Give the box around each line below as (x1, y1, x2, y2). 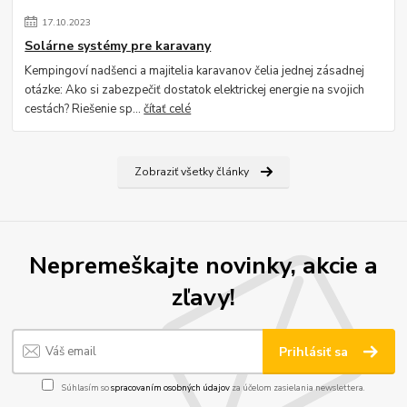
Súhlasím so (60, 381, 111, 393)
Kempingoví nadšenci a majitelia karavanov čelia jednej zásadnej (25, 63, 365, 80)
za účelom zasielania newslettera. (230, 381, 365, 393)
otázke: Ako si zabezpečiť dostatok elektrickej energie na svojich (25, 82, 365, 99)
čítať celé (144, 101, 192, 118)
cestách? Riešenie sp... (25, 101, 144, 118)
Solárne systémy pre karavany (25, 37, 212, 55)
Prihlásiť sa (279, 343, 352, 362)
